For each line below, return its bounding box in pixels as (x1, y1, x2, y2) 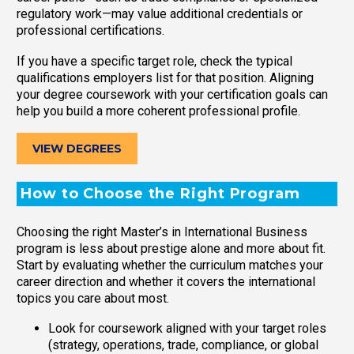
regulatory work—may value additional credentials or (17, 6, 303, 22)
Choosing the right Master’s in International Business (17, 224, 307, 239)
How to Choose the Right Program (21, 184, 300, 202)
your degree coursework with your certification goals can (17, 86, 328, 102)
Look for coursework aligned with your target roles (48, 321, 326, 337)
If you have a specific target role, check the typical (17, 53, 292, 69)
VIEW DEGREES (32, 141, 122, 156)
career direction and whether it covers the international (17, 273, 315, 289)
